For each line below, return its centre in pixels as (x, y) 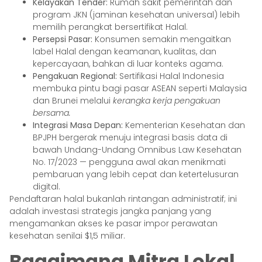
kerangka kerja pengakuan (167, 100)
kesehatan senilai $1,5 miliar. (67, 235)
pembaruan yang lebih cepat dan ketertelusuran (136, 174)
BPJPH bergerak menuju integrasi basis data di (130, 137)
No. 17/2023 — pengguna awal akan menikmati (129, 162)
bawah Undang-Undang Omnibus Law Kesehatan (137, 149)
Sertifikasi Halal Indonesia (170, 76)
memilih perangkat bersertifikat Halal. (110, 27)
